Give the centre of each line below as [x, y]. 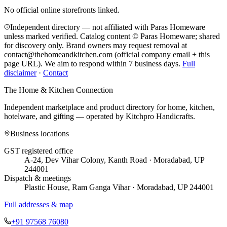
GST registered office [39, 150]
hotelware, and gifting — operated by [64, 116]
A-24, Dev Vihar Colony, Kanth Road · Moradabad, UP [114, 160]
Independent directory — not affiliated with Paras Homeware [108, 27]
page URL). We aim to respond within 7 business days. [92, 63]
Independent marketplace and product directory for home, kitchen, [109, 107]
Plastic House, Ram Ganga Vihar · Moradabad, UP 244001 [119, 187]
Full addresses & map [39, 204]
